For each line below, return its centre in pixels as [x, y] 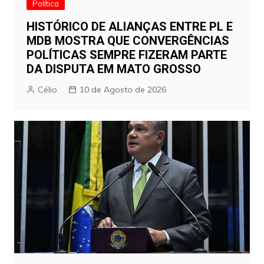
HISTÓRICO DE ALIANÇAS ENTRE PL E [129, 27]
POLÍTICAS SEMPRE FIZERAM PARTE [126, 55]
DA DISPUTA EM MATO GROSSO [113, 69]
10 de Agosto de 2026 [123, 90]
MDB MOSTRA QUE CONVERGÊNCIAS [128, 41]
